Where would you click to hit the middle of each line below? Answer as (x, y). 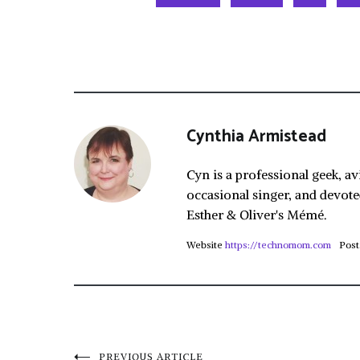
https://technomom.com (278, 245)
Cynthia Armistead (256, 137)
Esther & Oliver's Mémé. (257, 215)
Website (205, 245)
